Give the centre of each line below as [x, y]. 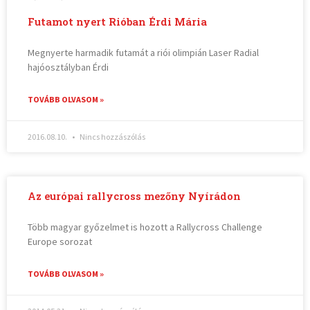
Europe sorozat [60, 242]
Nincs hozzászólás [112, 137]
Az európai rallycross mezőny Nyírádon [135, 197]
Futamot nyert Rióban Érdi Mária [118, 22]
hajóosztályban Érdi [69, 67]
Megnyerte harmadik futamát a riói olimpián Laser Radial [144, 53]
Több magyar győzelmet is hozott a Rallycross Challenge [145, 227]
